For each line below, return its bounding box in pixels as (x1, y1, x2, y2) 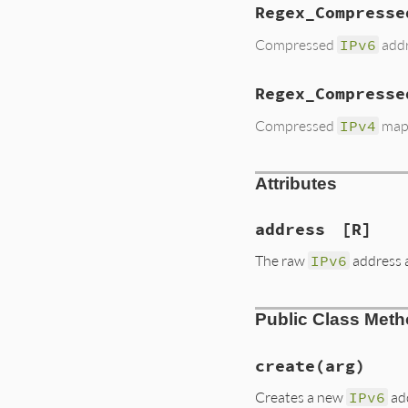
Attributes (255, 173, 337, 193)
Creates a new (255, 388, 346, 406)
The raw (255, 251, 308, 270)
